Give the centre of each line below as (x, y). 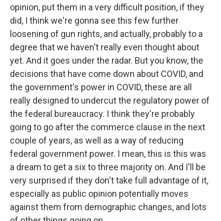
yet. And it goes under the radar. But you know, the (107, 60)
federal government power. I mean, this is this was (108, 154)
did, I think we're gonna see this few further (94, 20)
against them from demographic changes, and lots (108, 207)
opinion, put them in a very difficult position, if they (107, 7)
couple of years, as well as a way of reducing (97, 140)
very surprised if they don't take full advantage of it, (109, 180)
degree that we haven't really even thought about (105, 47)
